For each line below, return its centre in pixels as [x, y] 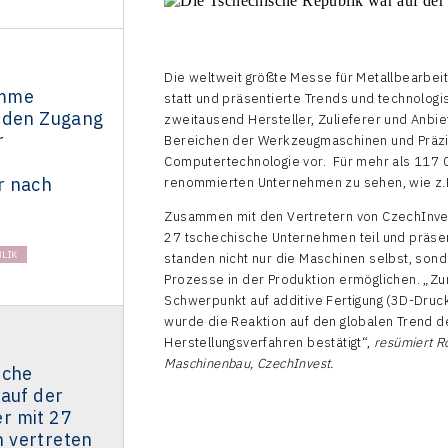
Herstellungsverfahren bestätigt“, [269, 343]
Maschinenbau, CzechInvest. [249, 364]
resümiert [403, 343]
